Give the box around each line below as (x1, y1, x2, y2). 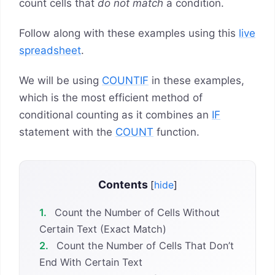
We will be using (19, 74, 102, 87)
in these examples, (149, 74, 244, 87)
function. (153, 126, 199, 138)
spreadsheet (19, 44, 81, 56)
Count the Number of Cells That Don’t (53, 239, 234, 252)
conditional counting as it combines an (19, 109, 212, 121)
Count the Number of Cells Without (52, 206, 220, 219)
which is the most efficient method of (19, 91, 203, 104)
